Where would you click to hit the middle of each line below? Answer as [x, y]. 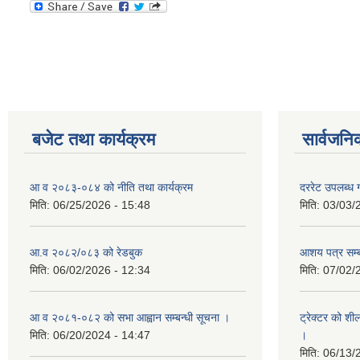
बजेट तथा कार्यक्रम [94, 139]
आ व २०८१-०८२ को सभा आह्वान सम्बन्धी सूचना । [130, 317]
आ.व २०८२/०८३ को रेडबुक [86, 252]
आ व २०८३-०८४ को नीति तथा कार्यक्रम [111, 187]
